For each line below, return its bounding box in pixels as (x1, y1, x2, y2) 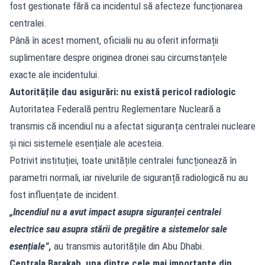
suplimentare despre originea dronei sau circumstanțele (9, 51, 227, 63)
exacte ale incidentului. (9, 68, 100, 80)
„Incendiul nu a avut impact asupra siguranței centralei (9, 205, 221, 218)
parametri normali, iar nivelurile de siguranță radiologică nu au (9, 171, 248, 183)
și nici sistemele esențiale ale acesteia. (9, 137, 164, 149)
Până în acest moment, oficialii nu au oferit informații (9, 34, 218, 46)
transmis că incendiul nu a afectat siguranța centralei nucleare (9, 119, 256, 132)
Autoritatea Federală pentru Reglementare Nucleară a (9, 102, 221, 115)
